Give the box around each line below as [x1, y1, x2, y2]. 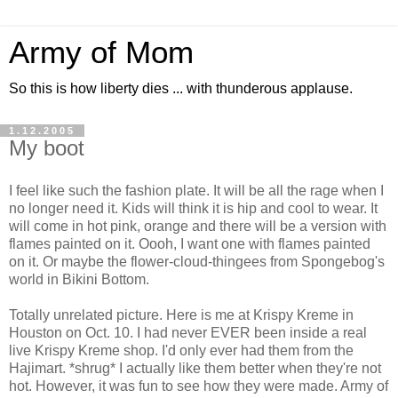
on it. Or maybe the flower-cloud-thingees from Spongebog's [9, 253, 385, 269]
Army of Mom [9, 36, 194, 69]
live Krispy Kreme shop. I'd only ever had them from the [9, 342, 354, 358]
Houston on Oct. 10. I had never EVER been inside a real [9, 324, 367, 340]
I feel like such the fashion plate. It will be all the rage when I [9, 182, 384, 198]
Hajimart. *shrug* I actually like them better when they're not [9, 360, 381, 376]
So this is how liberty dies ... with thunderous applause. [9, 81, 353, 96]
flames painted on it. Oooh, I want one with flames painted [9, 235, 370, 251]
